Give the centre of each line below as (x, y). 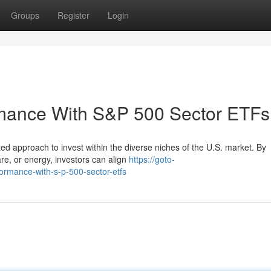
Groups (25, 15)
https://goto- (152, 159)
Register (73, 15)
